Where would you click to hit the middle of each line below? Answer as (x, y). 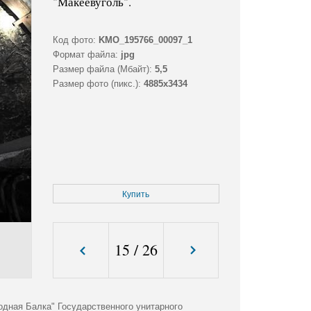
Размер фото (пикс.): (96, 84)
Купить (136, 195)
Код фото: (74, 40)
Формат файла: (85, 55)
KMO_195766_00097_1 (145, 40)
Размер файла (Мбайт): (102, 69)
